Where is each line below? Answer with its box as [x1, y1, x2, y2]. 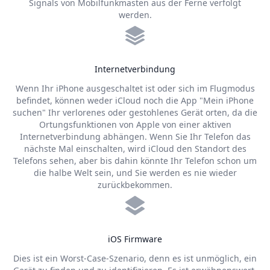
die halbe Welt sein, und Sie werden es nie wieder [33, 167, 237, 178]
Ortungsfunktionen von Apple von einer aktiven [39, 119, 231, 130]
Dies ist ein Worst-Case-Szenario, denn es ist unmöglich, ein [13, 253, 257, 264]
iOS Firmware [108, 233, 162, 245]
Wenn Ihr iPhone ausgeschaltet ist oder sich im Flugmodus [15, 83, 255, 94]
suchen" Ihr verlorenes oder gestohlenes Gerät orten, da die [13, 107, 257, 118]
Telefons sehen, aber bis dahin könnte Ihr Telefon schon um [13, 155, 257, 166]
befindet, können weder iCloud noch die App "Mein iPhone [16, 95, 254, 106]
